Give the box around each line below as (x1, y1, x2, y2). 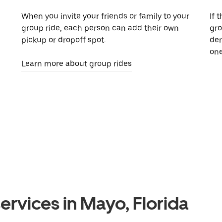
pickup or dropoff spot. (21, 35, 106, 45)
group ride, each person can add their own (21, 23, 179, 33)
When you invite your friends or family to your (21, 11, 190, 21)
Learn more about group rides (21, 59, 132, 69)
